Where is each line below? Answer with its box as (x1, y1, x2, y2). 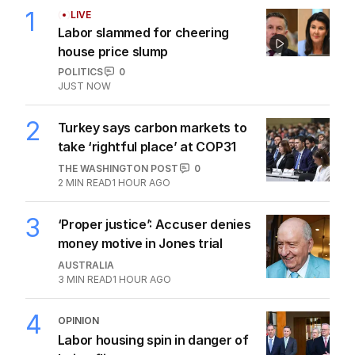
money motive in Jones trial (57, 235, 223, 251)
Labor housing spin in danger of (57, 331, 249, 348)
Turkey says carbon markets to (57, 119, 247, 136)
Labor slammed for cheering (57, 24, 230, 40)
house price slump (57, 43, 169, 59)
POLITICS (57, 65, 103, 78)
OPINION (57, 314, 99, 326)
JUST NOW (57, 79, 111, 92)
